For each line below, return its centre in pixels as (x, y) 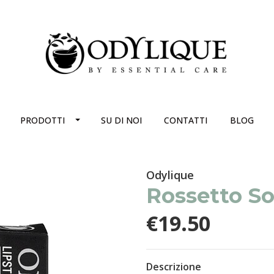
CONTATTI (186, 120)
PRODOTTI (43, 120)
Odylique (170, 175)
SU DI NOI (121, 120)
